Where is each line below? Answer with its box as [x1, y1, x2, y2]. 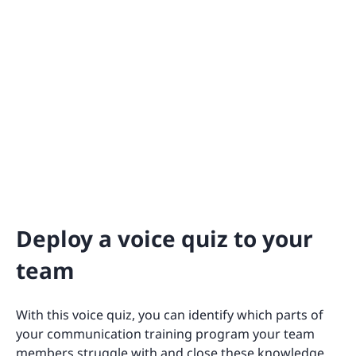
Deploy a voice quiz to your [16, 222, 313, 253]
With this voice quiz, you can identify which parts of [16, 305, 323, 323]
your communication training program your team [16, 324, 315, 342]
